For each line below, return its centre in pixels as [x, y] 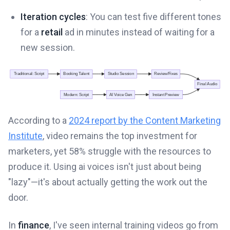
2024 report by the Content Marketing [145, 120]
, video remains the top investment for [120, 136]
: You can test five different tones [154, 17]
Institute [25, 136]
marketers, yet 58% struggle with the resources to [110, 151]
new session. [48, 48]
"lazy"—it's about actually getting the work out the [108, 182]
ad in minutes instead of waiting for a [139, 32]
